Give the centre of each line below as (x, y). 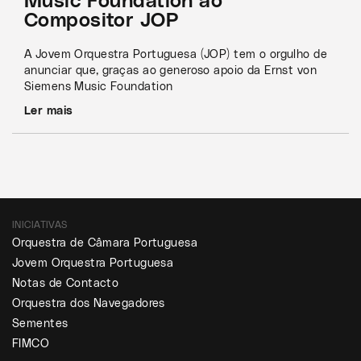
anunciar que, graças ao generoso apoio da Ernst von (171, 71)
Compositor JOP (102, 21)
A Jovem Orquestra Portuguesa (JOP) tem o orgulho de (176, 55)
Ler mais (49, 111)
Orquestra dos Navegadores (89, 304)
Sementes (40, 324)
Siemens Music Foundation (99, 87)
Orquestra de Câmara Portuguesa (105, 243)
